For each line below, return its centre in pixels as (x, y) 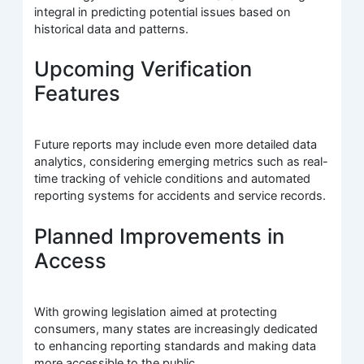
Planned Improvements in (160, 236)
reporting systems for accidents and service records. (180, 196)
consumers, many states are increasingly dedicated (176, 329)
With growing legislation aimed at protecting (156, 312)
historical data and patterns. (112, 29)
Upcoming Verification (143, 68)
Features (78, 93)
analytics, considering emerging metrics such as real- (182, 162)
